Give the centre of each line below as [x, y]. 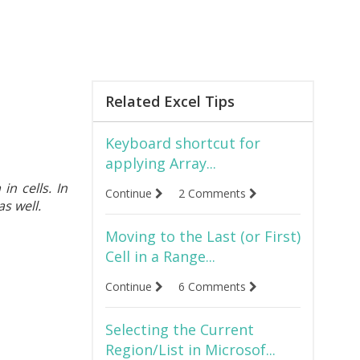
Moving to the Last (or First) [202, 236]
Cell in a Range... [160, 256]
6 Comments [213, 286]
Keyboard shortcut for [182, 143]
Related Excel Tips [170, 101]
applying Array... [160, 163]
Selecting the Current [179, 329]
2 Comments [213, 193]
